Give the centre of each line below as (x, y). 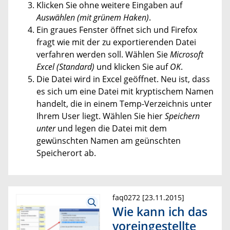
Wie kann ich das (160, 211)
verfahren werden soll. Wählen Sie (103, 55)
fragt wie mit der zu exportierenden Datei (116, 42)
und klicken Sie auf (132, 67)
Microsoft (187, 55)
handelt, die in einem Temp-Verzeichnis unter (124, 104)
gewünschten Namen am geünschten (109, 141)
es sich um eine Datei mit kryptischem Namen (125, 92)
